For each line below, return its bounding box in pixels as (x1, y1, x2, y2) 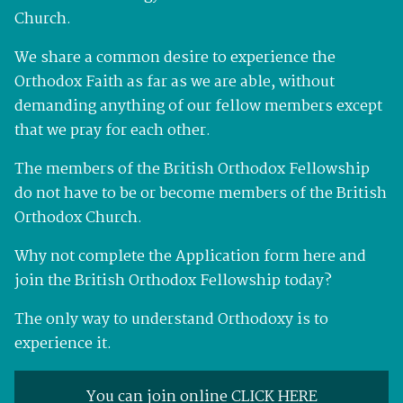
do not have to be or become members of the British (14, 181, 387, 206)
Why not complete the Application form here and (14, 244, 366, 269)
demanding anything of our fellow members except (14, 94, 382, 119)
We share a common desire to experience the (14, 45, 336, 70)
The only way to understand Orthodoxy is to (14, 307, 328, 332)
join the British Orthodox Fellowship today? (14, 268, 332, 293)
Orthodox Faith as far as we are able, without (14, 69, 335, 94)
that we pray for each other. (14, 118, 210, 143)
